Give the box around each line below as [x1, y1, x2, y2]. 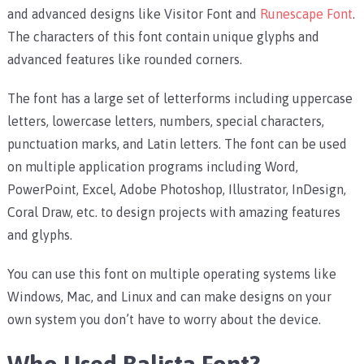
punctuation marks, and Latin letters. [6, 136, 224, 152]
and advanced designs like [6, 6, 164, 22]
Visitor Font [163, 6, 232, 22]
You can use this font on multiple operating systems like [6, 266, 336, 282]
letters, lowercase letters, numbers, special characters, [6, 114, 324, 129]
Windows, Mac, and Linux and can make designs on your [6, 289, 331, 305]
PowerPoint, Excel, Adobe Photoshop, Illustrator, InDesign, [6, 182, 346, 197]
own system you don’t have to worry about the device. [6, 312, 321, 327]
